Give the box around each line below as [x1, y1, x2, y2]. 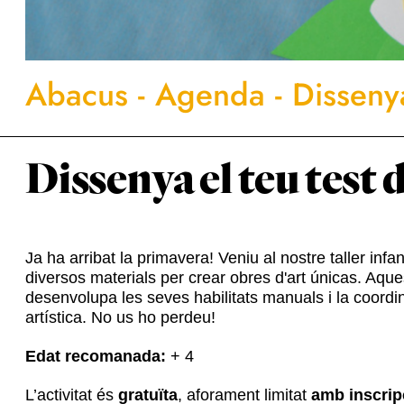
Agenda [155, 72, 265, 118]
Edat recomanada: [25, 347, 170, 366]
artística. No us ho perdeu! [25, 308, 216, 327]
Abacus [25, 72, 128, 118]
